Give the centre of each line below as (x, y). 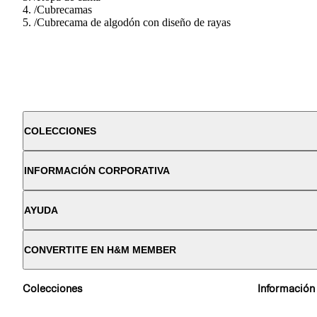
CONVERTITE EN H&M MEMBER (100, 249)
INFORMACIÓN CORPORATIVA (97, 170)
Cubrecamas (64, 9)
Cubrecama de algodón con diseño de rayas (134, 22)
